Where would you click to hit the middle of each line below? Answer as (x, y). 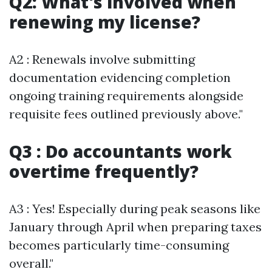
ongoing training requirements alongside (126, 96)
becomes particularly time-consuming (119, 245)
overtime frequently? (104, 171)
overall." (31, 263)
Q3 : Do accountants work (121, 151)
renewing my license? (105, 22)
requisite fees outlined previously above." (126, 114)
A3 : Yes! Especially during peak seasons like (135, 209)
